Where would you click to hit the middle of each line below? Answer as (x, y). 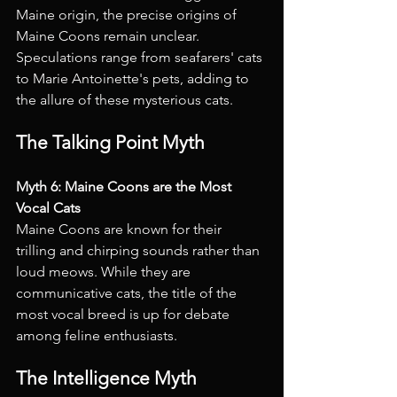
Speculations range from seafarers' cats (141, 57)
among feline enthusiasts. (97, 335)
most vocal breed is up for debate (125, 314)
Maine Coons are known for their (121, 229)
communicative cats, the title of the (128, 293)
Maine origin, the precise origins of (128, 15)
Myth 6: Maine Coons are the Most (125, 187)
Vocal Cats (50, 208)
